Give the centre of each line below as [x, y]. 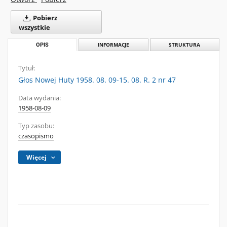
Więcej [37, 157]
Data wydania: [40, 98]
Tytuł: [27, 68]
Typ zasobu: [36, 126]
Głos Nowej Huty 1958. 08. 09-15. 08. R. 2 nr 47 [97, 80]
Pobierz [44, 18]
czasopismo [36, 136]
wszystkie [34, 28]
